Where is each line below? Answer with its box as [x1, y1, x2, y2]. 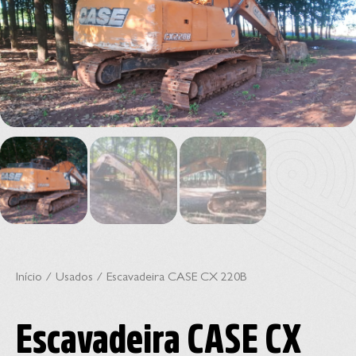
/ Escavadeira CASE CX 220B [93, 271, 246, 284]
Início [16, 271, 42, 284]
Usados [56, 271, 93, 284]
